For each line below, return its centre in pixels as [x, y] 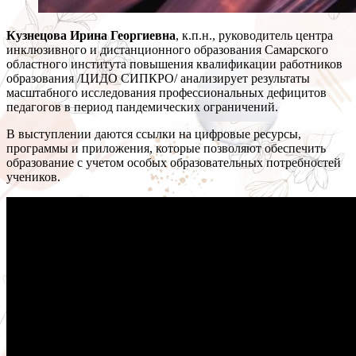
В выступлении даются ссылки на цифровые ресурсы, [154, 134]
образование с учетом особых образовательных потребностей [174, 163]
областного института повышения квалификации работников [174, 64]
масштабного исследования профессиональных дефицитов [166, 93]
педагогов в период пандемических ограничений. [144, 107]
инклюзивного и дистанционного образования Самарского [167, 50]
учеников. [33, 177]
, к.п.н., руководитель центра [254, 36]
